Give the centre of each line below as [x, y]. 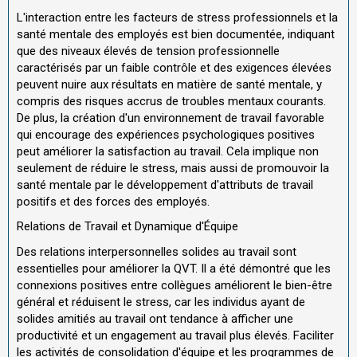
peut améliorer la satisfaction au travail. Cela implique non [168, 151]
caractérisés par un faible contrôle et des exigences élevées [176, 67]
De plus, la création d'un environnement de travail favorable [171, 118]
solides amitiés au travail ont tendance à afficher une [155, 318]
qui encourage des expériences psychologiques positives [166, 134]
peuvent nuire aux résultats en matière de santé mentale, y [169, 84]
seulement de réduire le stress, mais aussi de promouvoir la [173, 168]
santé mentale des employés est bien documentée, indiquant [176, 34]
